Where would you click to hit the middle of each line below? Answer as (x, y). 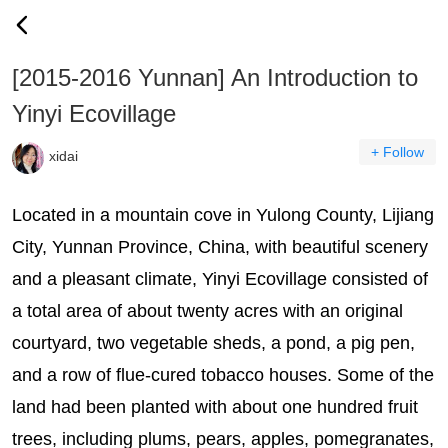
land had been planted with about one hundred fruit (215, 407)
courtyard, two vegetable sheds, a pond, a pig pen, (213, 343)
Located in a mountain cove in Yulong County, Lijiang (223, 215)
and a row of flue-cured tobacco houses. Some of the (223, 375)
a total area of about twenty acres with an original (207, 311)
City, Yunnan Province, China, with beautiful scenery (220, 247)
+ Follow (397, 152)
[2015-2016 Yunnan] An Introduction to (215, 77)
